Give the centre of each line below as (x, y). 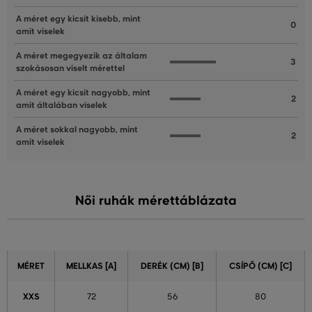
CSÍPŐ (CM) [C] (260, 266)
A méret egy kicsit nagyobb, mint (83, 93)
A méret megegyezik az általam (81, 56)
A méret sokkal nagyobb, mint (77, 130)
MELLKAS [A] (91, 266)
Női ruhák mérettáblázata (156, 201)
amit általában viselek (62, 106)
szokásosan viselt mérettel (70, 69)
